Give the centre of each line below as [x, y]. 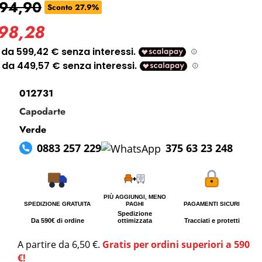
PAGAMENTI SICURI [212, 204]
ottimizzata [135, 220]
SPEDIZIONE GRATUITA [58, 204]
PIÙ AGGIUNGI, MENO [135, 196]
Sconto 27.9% [73, 8]
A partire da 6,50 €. [60, 244]
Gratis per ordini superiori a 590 [176, 244]
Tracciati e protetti [212, 220]
